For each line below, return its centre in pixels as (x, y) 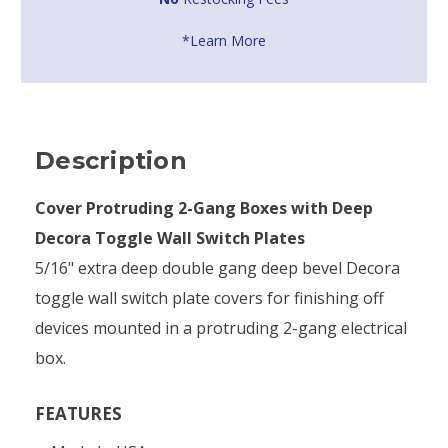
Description (111, 160)
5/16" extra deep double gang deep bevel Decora (217, 267)
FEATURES (78, 413)
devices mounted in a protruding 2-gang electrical (221, 327)
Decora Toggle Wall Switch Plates (170, 237)
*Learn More (224, 40)
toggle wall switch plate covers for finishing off (209, 297)
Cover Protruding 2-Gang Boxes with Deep (204, 207)
